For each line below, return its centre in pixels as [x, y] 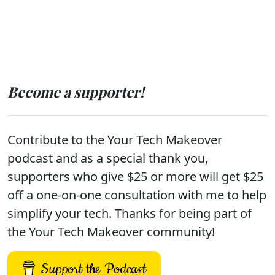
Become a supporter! [76, 92]
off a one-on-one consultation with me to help [137, 195]
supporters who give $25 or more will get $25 [135, 176]
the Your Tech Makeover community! [111, 232]
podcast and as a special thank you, [108, 158]
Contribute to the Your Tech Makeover [115, 140]
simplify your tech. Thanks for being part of [130, 213]
